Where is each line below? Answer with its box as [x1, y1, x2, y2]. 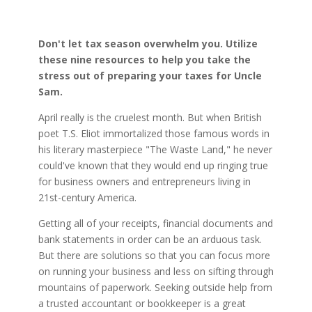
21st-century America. [38, 191, 136, 204]
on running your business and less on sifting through [38, 265, 274, 278]
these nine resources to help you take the [38, 53, 251, 66]
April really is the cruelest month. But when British [38, 111, 262, 124]
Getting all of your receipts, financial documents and [38, 217, 273, 230]
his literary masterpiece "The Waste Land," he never [38, 143, 272, 156]
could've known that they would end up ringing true [38, 159, 268, 172]
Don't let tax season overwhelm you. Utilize [38, 37, 258, 50]
